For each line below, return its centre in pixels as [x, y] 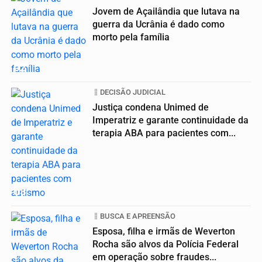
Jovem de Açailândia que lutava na [166, 12]
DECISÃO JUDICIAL [133, 92]
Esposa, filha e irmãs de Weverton [164, 232]
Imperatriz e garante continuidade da [170, 120]
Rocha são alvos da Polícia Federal [166, 244]
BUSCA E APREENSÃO [138, 216]
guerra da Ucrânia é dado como [158, 25]
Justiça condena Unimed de [151, 108]
